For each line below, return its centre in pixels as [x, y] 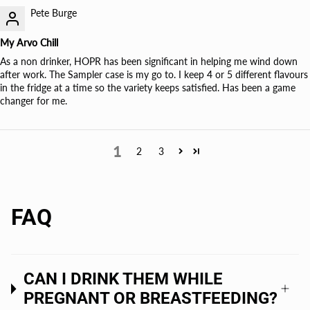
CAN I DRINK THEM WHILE [124, 279]
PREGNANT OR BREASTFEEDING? [151, 299]
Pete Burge [54, 13]
